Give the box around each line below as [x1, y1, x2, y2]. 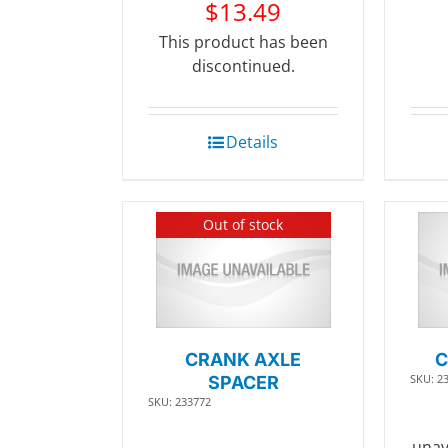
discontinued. [191, 54, 295, 77]
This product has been [158, 30, 328, 53]
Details [226, 130, 279, 153]
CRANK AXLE [185, 349, 302, 371]
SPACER [207, 372, 279, 394]
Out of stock [203, 214, 284, 234]
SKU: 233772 [148, 394, 211, 410]
